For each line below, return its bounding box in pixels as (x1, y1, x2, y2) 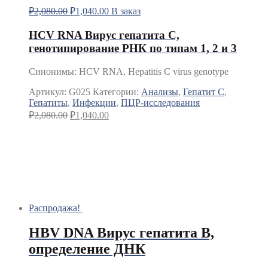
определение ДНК (29, 241, 145, 257)
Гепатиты (29, 97, 68, 108)
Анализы (141, 86, 178, 97)
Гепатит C (183, 86, 224, 97)
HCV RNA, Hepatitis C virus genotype (79, 66, 229, 77)
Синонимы (29, 66, 74, 77)
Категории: (93, 86, 141, 97)
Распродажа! (29, 202, 80, 213)
